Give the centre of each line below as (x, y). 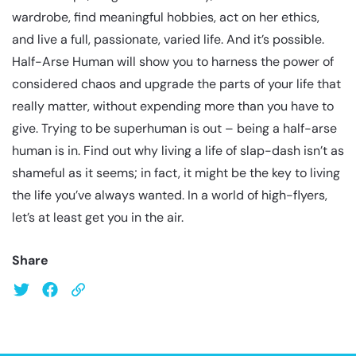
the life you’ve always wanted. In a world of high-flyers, (170, 195)
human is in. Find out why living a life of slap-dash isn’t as (178, 150)
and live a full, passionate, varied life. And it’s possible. (168, 39)
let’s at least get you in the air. (98, 217)
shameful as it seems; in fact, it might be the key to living (176, 172)
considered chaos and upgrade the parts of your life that (176, 83)
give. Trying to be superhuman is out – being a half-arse (174, 128)
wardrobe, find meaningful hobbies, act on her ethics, (166, 17)
